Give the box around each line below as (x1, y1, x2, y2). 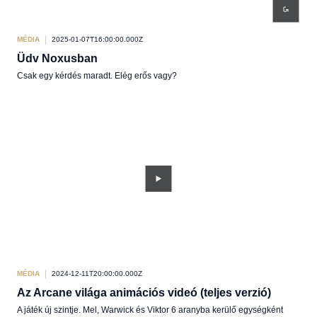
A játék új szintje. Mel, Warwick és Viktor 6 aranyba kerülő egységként (17, 305, 283, 315)
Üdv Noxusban (17, 52, 98, 64)
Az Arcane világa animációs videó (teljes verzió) (17, 287, 271, 299)
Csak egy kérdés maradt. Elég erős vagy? (17, 71, 177, 81)
